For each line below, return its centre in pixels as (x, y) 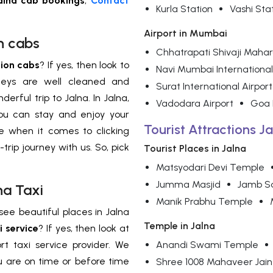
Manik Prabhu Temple (204, 202)
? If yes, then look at (84, 229)
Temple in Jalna (179, 226)
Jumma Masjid (188, 185)
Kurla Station (184, 9)
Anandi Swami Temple (207, 245)
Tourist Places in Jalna (195, 149)
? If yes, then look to (84, 65)
